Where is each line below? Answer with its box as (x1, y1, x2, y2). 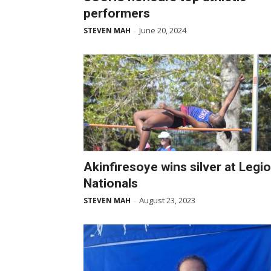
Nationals (83, 176, 138, 191)
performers (83, 6, 150, 21)
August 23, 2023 (139, 195, 195, 206)
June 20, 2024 (139, 25, 186, 36)
